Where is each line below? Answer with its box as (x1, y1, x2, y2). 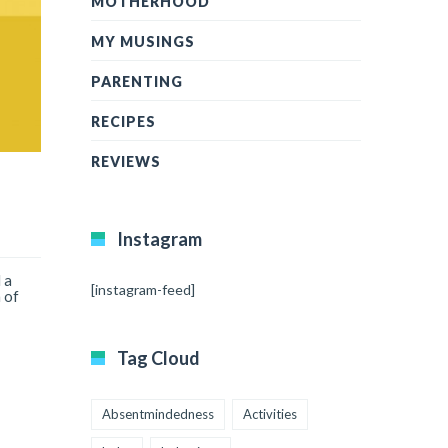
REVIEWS (91, 153, 161, 170)
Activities (243, 406, 297, 422)
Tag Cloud (117, 347, 200, 369)
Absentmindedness (102, 406, 214, 422)
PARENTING (91, 73, 183, 90)
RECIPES (91, 113, 156, 130)
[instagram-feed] (91, 281, 195, 298)
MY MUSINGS (91, 33, 195, 50)
